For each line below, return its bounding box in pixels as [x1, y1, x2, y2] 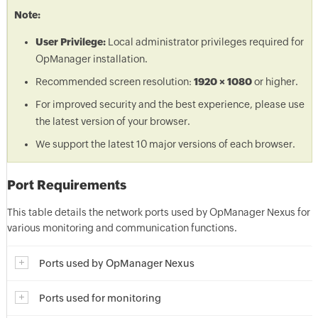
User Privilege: [35, 36, 108, 48]
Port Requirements [6, 177, 126, 192]
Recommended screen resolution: [35, 76, 194, 87]
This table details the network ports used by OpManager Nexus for [6, 207, 310, 218]
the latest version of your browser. [35, 116, 190, 127]
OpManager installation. [35, 53, 148, 65]
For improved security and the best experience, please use [35, 99, 305, 110]
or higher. [251, 76, 298, 87]
